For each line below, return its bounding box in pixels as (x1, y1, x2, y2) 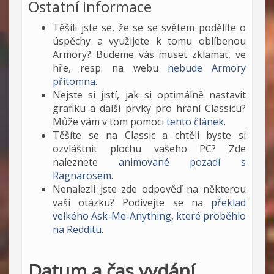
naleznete (53, 155, 119, 169)
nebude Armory (167, 61, 246, 75)
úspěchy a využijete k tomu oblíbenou (53, 34, 246, 48)
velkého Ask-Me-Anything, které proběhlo (53, 209, 246, 223)
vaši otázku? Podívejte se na (53, 196, 211, 209)
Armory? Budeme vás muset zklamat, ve (53, 48, 246, 61)
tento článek (166, 115, 224, 128)
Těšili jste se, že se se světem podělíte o (53, 21, 246, 34)
